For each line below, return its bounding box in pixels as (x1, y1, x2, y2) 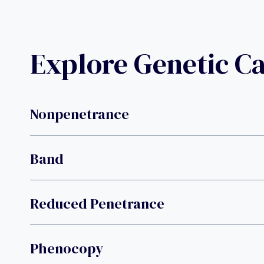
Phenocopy (30, 239, 103, 259)
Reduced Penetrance (30, 194, 164, 214)
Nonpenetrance (30, 104, 129, 124)
